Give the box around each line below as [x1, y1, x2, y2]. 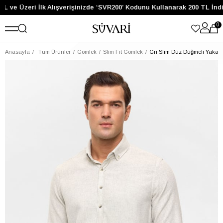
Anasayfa [5, 48, 30, 55]
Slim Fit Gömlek [103, 48, 143, 55]
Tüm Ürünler [38, 48, 71, 55]
